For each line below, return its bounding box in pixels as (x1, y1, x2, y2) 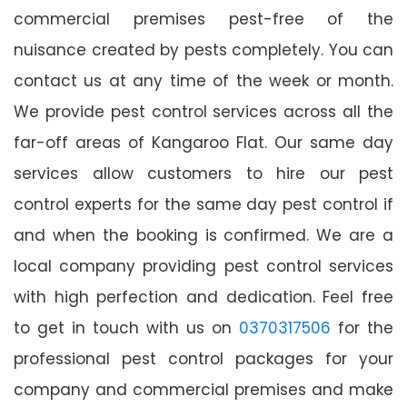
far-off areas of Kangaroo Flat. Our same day (14, 131, 393, 154)
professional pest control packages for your (14, 347, 393, 370)
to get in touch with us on (14, 316, 239, 339)
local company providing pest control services (14, 254, 393, 277)
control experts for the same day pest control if (14, 193, 393, 215)
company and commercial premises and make (14, 378, 393, 401)
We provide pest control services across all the (14, 100, 393, 123)
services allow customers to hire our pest (14, 162, 393, 184)
